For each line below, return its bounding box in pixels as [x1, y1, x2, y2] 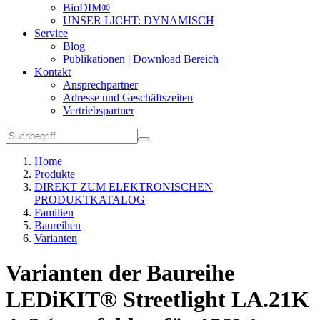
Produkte [34, 168, 75, 180]
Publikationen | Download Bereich [63, 53, 219, 65]
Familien [34, 206, 74, 219]
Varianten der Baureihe [6, 260, 234, 286]
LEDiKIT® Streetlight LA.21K [6, 286, 309, 313]
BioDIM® [63, 1, 110, 14]
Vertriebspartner [63, 104, 134, 116]
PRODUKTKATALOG [34, 194, 145, 206]
